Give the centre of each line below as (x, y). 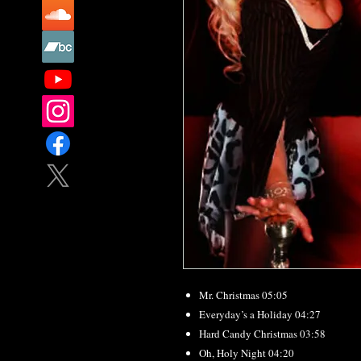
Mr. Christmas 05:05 (243, 295)
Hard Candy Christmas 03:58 (262, 334)
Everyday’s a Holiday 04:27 (260, 314)
